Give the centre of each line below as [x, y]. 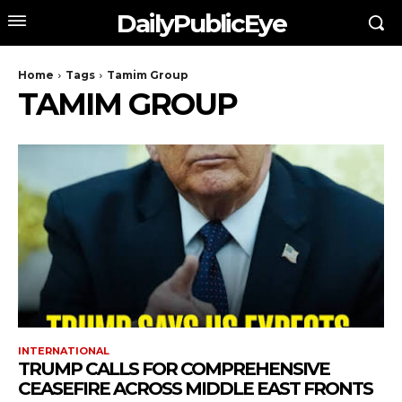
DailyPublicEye [201, 23]
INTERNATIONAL [64, 351]
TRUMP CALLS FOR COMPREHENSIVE [174, 369]
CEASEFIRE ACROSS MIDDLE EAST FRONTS [195, 389]
